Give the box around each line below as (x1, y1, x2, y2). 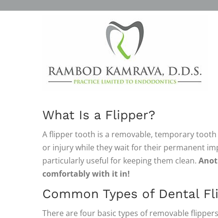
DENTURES (42, 20, 118, 35)
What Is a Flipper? (42, 108, 155, 122)
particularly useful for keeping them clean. (42, 155, 199, 166)
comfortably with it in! (42, 168, 130, 179)
